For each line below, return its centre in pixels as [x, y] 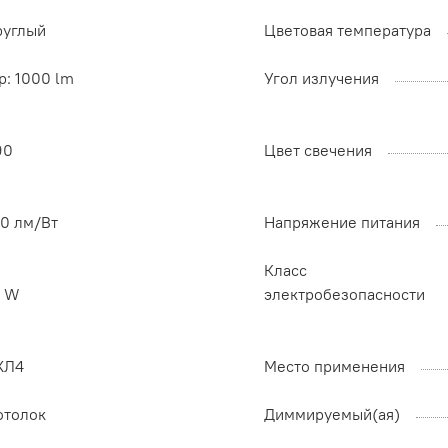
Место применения [334, 366]
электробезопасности [344, 294]
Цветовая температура [347, 30]
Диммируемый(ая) [332, 414]
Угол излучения [321, 78]
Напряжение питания [342, 222]
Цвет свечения [318, 150]
